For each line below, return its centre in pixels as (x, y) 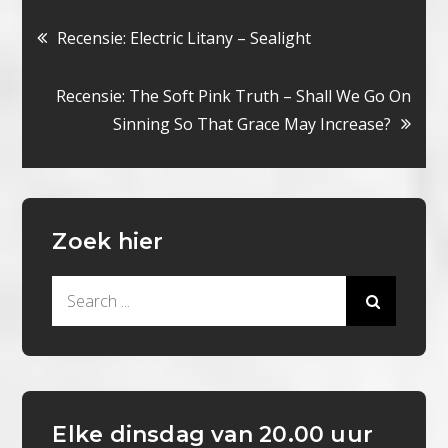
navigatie (133, 89)
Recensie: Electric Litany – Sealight (184, 38)
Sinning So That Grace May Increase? (251, 124)
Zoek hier (108, 242)
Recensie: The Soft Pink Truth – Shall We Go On (233, 96)
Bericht (113, 35)
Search (77, 289)
